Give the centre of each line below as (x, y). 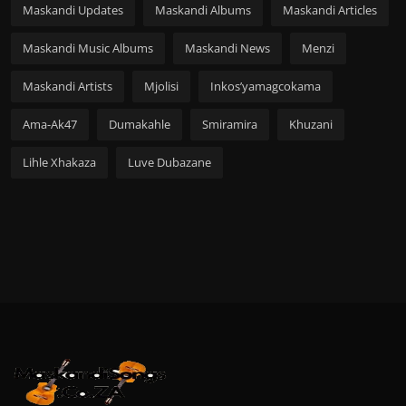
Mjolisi (161, 86)
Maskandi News (227, 48)
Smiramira (230, 124)
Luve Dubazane (169, 162)
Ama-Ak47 (50, 124)
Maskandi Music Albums (88, 48)
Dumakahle (140, 124)
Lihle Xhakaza (59, 162)
